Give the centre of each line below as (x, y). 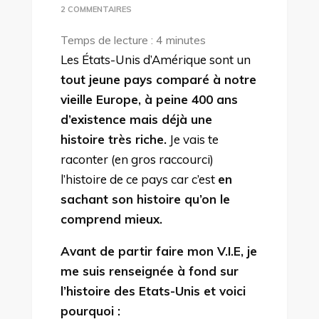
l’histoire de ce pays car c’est (139, 179)
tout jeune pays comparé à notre (158, 79)
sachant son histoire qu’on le (145, 199)
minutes (185, 40)
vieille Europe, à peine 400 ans (149, 99)
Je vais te (192, 139)
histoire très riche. (113, 139)
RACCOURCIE (157, 87)
